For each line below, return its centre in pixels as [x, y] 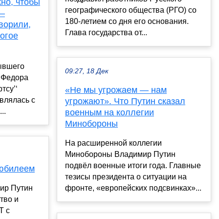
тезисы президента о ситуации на [126, 177]
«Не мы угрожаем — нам [116, 90]
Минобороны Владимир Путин [120, 154]
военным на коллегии [109, 113]
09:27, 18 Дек [87, 71]
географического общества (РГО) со [131, 10]
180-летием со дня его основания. [127, 22]
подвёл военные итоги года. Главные [133, 166]
